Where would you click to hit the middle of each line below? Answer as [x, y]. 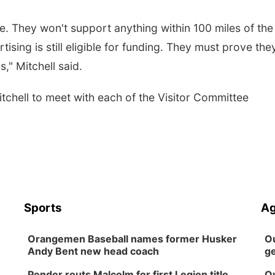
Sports [43, 208]
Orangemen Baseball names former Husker [133, 239]
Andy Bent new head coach [94, 251]
